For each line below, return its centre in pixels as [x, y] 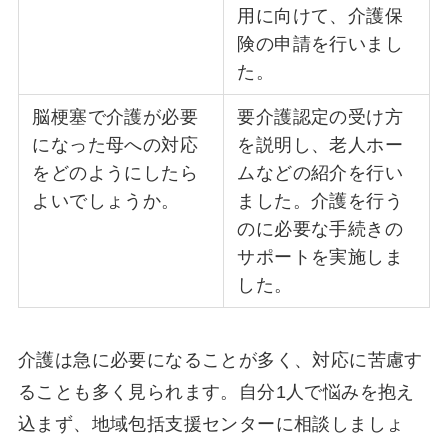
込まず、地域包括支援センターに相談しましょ [211, 423]
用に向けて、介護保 [320, 16]
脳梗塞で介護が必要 [115, 117]
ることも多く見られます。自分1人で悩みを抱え [216, 391]
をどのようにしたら [115, 173]
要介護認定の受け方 [320, 117]
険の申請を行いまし [320, 44]
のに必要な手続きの [320, 229]
